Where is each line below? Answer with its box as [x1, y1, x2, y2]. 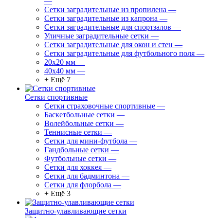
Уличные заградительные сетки [44, 32, 149, 40]
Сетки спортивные [25, 93, 88, 101]
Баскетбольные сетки [44, 110, 115, 119]
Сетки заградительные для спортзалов [44, 23, 171, 31]
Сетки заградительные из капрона [44, 14, 158, 22]
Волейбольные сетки [44, 119, 114, 127]
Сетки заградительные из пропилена [44, 5, 166, 14]
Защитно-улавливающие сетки [25, 207, 127, 215]
